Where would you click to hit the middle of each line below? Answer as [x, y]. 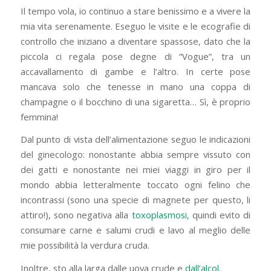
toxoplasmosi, [162, 215]
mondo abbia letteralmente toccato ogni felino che [135, 185]
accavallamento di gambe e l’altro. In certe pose [135, 71]
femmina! [39, 116]
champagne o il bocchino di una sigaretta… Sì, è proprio [135, 101]
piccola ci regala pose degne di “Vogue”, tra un [135, 56]
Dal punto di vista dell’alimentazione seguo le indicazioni [135, 139]
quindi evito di [221, 215]
